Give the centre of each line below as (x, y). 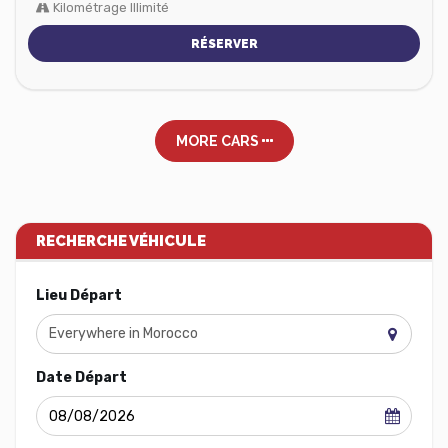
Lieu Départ (79, 295)
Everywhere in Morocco (123, 333)
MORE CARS (218, 141)
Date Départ (81, 377)
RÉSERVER (224, 44)
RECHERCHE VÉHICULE (121, 241)
